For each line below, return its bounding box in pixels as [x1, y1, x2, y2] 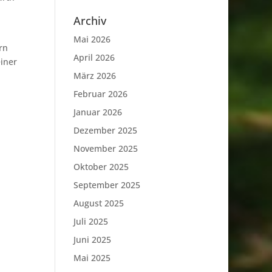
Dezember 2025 [73, 124, 137, 136]
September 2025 [73, 179, 140, 191]
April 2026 [73, 52, 115, 63]
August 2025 [73, 197, 124, 209]
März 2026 [73, 70, 116, 81]
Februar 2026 [73, 88, 127, 100]
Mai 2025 [73, 252, 110, 263]
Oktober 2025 [73, 161, 129, 172]
